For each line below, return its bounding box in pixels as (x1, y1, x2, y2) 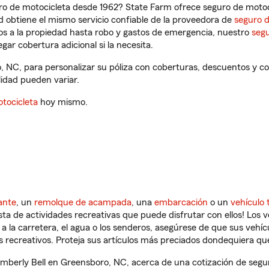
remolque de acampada (34, 198, 131, 207)
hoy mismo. (38, 97, 88, 107)
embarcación (154, 198, 208, 207)
